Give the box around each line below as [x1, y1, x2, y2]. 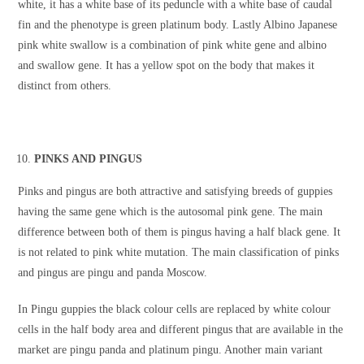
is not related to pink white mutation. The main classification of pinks [18, 246, 340, 259]
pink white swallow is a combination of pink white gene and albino [18, 39, 327, 52]
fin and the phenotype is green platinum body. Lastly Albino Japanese [18, 19, 338, 32]
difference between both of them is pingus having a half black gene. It [18, 226, 341, 239]
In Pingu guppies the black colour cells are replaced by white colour [18, 303, 331, 316]
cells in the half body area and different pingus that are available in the [18, 323, 344, 336]
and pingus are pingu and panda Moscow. [18, 266, 208, 279]
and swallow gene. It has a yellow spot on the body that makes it [18, 59, 315, 72]
